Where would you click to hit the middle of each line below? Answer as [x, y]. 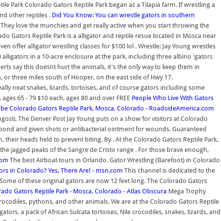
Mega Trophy [186, 191]
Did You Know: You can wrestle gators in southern [123, 15]
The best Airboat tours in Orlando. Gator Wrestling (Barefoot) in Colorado [114, 160]
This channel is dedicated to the [169, 170]
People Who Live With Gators [173, 98]
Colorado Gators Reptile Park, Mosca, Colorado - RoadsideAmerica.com [112, 108]
